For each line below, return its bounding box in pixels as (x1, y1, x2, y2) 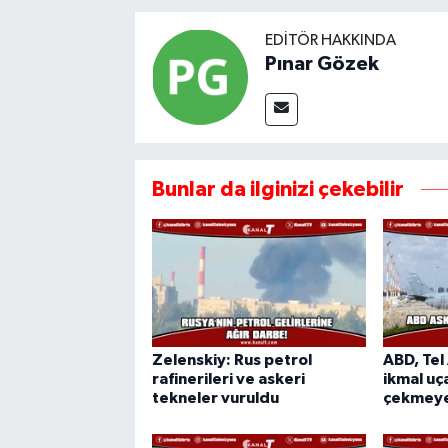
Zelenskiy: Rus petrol (151, 352, 312, 369)
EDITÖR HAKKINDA (264, 32, 396, 48)
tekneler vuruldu (151, 390, 279, 407)
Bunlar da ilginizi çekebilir (151, 178, 404, 200)
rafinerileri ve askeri (151, 371, 305, 388)
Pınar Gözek (264, 53, 379, 74)
